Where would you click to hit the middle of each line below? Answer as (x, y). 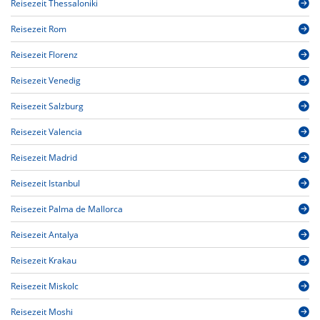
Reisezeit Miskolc (45, 286)
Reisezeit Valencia (46, 132)
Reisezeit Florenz (44, 55)
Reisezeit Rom (39, 29)
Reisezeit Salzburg (47, 106)
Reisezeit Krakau (44, 261)
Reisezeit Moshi (42, 312)
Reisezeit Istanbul (45, 184)
